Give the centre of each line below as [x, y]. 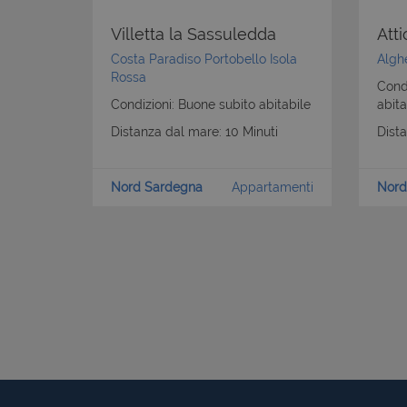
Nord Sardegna [157, 187]
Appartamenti [273, 187]
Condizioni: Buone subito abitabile [211, 104]
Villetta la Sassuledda [194, 34]
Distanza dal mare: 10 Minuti [194, 131]
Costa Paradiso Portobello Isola [204, 59]
